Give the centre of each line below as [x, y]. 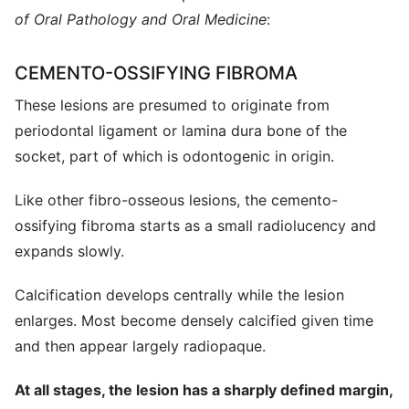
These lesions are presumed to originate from [172, 105]
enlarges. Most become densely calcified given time [194, 320]
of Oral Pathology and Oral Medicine [141, 19]
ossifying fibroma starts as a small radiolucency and [195, 225]
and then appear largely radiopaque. [140, 346]
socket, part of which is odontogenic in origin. [174, 156]
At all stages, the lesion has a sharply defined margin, [204, 390]
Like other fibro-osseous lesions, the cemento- [176, 200]
